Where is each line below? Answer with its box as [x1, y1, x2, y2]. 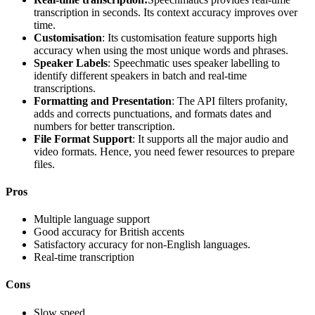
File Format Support [34, 132, 132, 145]
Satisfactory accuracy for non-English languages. [34, 238, 250, 251]
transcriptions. [34, 82, 96, 94]
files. [34, 157, 55, 170]
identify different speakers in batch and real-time [34, 69, 247, 82]
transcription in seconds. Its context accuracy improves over [34, 6, 297, 18]
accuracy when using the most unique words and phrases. [34, 44, 288, 56]
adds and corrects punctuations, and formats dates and [34, 107, 271, 120]
